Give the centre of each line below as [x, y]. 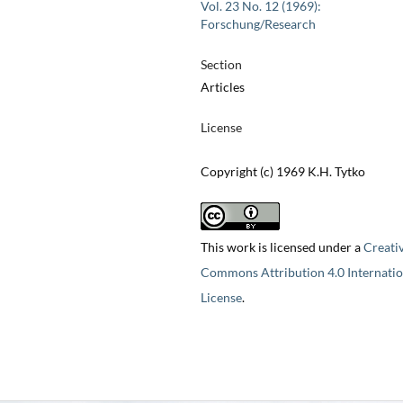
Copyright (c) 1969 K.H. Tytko [282, 172]
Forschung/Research [258, 24]
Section [221, 65]
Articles [222, 87]
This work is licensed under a [282, 247]
